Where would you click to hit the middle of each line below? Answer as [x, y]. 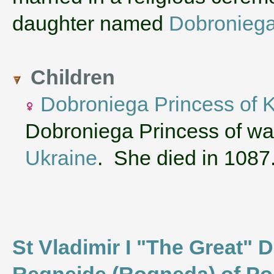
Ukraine [61, 157]
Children [73, 77]
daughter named [91, 23]
